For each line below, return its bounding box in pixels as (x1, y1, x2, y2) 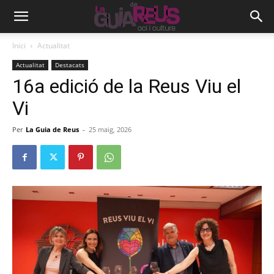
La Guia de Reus (26, 125, 79, 134)
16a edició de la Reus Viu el (12, 75, 241, 98)
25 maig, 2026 (89, 125, 131, 134)
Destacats (55, 61, 84, 69)
